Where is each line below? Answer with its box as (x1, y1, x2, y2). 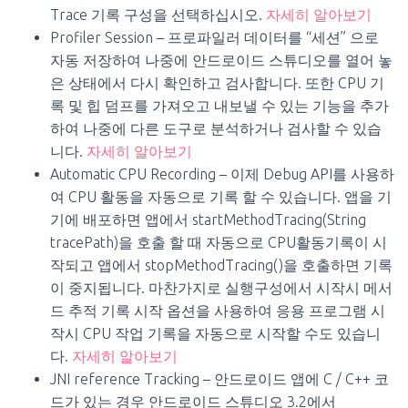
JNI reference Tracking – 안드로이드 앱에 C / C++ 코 (50, 370, 389, 387)
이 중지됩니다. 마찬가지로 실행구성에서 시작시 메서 (50, 279, 393, 296)
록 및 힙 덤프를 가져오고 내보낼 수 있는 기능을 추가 (50, 97, 389, 114)
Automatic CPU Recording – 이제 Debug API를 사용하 (50, 165, 394, 182)
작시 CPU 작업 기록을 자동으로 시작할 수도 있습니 (50, 324, 381, 342)
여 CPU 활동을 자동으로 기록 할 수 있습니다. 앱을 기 (50, 188, 392, 205)
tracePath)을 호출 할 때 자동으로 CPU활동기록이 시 (50, 233, 387, 250)
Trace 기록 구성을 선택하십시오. (50, 5, 266, 23)
